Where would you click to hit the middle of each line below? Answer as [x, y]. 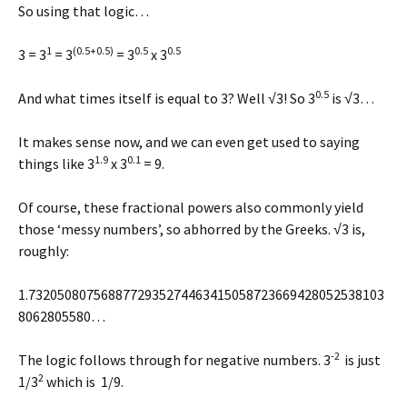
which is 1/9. [84, 382]
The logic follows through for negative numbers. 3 [174, 360]
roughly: [44, 251]
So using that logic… [84, 11]
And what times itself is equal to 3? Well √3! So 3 [167, 98]
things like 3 [56, 164]
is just [361, 360]
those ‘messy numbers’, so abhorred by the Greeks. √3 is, [192, 229]
